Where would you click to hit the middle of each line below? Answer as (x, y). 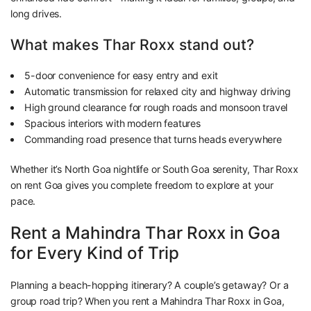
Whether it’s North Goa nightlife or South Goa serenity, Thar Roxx (154, 169)
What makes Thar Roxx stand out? (132, 45)
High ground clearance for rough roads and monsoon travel (156, 108)
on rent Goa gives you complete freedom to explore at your (142, 185)
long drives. (36, 14)
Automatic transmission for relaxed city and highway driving (158, 92)
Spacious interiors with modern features (112, 124)
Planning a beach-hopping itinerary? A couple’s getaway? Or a (150, 285)
